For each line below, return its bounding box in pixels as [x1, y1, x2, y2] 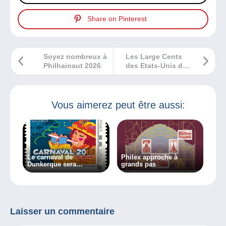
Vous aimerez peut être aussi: [51, 99, 185, 110]
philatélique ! [27, 167, 68, 176]
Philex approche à [121, 153, 178, 161]
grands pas [121, 160, 156, 168]
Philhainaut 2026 [43, 61, 101, 70]
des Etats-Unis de [126, 61, 187, 70]
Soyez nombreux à [43, 52, 107, 61]
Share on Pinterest [87, 15, 147, 23]
